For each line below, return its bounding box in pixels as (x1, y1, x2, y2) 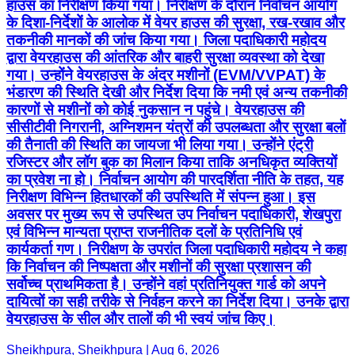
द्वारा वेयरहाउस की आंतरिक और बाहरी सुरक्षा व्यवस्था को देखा (6, 48, 324, 66)
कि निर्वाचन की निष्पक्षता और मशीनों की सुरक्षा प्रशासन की (6, 258, 311, 275)
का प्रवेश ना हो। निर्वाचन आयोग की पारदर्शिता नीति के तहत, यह (6, 170, 343, 188)
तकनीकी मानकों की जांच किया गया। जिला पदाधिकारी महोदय (6, 31, 326, 48)
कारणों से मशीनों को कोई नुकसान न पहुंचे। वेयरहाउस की (6, 101, 304, 118)
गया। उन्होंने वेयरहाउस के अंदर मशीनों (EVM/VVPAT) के (6, 66, 325, 83)
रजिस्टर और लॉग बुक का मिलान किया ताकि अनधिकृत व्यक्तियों (6, 153, 337, 170)
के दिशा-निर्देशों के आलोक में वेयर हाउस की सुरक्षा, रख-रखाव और (6, 13, 345, 31)
